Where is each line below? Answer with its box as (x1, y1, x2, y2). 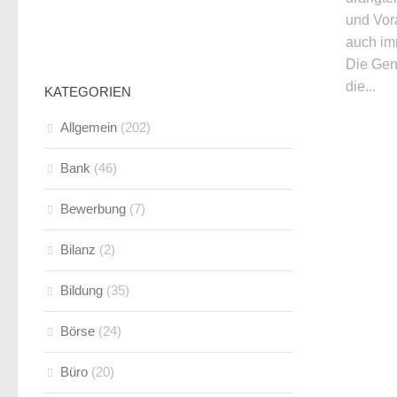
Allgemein (60, 120, 117, 135)
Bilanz (60, 242, 96, 257)
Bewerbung (60, 201, 126, 216)
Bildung (60, 283, 103, 298)
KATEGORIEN (44, 84, 131, 99)
